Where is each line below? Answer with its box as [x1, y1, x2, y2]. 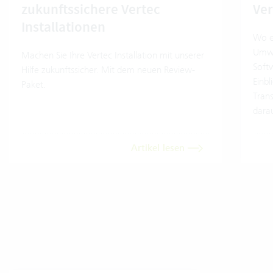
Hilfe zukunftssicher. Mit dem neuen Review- [21, 63, 195, 76]
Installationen [21, 17, 105, 36]
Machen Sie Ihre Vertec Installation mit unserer [21, 49, 204, 61]
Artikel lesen [131, 141, 188, 154]
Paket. [21, 78, 46, 90]
